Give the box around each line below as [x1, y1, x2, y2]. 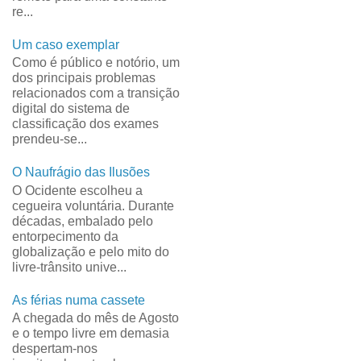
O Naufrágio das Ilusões [11, 165, 150, 180]
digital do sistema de [11, 102, 130, 116]
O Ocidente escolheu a [11, 183, 143, 197]
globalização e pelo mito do [11, 244, 169, 259]
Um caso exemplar [11, 37, 119, 52]
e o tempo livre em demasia [11, 326, 169, 341]
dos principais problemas [11, 71, 156, 85]
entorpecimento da [11, 229, 118, 243]
